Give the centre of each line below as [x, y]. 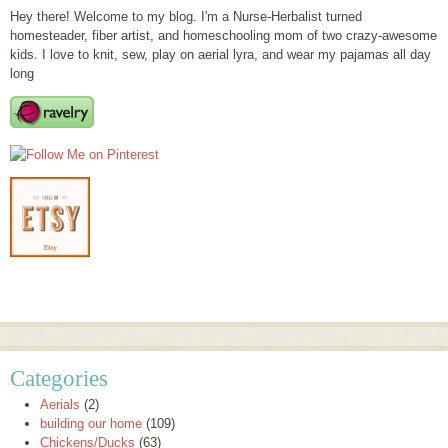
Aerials [60, 404]
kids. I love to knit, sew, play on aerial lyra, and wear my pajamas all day [220, 54]
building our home [91, 423]
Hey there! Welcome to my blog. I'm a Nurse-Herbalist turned [186, 16]
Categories [59, 377]
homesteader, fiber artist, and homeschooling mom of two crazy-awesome [223, 35]
